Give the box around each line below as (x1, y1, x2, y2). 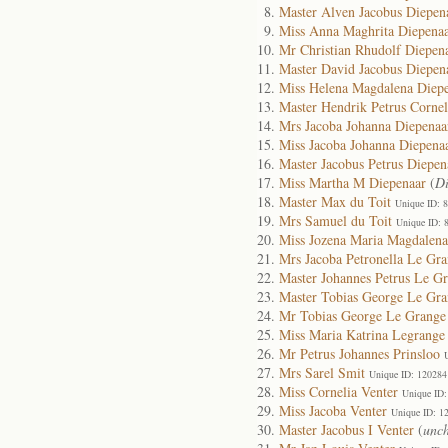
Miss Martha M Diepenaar (279, 173, 426, 192)
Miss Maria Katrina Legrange (279, 325, 445, 344)
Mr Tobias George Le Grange (279, 306, 446, 325)
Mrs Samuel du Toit (279, 211, 392, 230)
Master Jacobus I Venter (279, 420, 414, 439)
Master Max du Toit (279, 192, 391, 211)
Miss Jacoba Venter (279, 401, 387, 420)
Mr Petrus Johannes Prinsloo (279, 344, 440, 363)
